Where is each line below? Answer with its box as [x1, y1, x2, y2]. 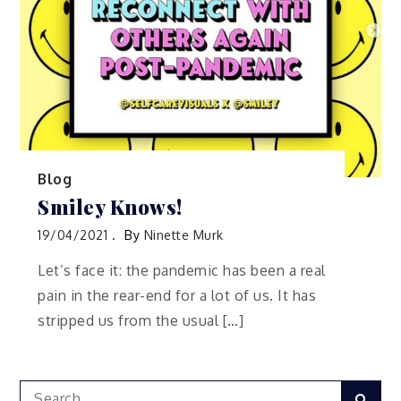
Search [19, 380, 66, 399]
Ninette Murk [143, 226, 224, 243]
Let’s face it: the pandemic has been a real [38, 260, 326, 279]
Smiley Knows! [38, 192, 183, 220]
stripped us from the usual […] [38, 311, 244, 329]
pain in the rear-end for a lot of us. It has [38, 286, 317, 304]
